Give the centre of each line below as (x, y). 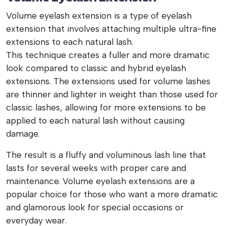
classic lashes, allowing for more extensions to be (106, 107)
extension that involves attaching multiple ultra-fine (111, 29)
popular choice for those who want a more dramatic (112, 194)
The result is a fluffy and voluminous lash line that (106, 155)
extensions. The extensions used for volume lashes (108, 81)
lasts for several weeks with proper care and (96, 168)
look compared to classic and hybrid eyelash (96, 68)
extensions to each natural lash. (70, 42)
